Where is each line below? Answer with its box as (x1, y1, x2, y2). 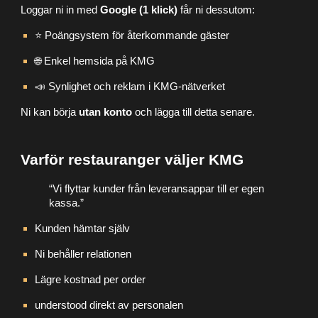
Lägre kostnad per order (35, 273, 146, 285)
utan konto (79, 106, 133, 118)
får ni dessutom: (177, 4, 256, 16)
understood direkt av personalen (35, 299, 184, 311)
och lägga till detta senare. (132, 106, 256, 118)
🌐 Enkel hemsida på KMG (35, 55, 155, 67)
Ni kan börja (21, 106, 79, 118)
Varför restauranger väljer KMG (21, 150, 244, 168)
